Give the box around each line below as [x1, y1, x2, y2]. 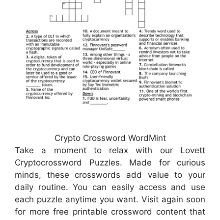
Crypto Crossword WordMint [54, 133, 166, 143]
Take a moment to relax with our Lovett [15, 145, 205, 156]
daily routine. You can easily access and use [15, 182, 205, 192]
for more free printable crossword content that [15, 207, 205, 217]
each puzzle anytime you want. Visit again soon [15, 194, 205, 205]
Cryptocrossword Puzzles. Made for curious [15, 158, 205, 168]
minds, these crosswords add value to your [15, 170, 205, 180]
